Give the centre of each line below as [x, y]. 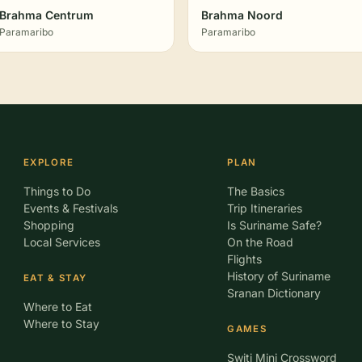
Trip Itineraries [265, 208]
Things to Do [57, 191]
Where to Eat [57, 307]
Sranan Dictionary [274, 293]
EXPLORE [48, 162]
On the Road [261, 242]
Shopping [48, 225]
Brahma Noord [242, 15]
